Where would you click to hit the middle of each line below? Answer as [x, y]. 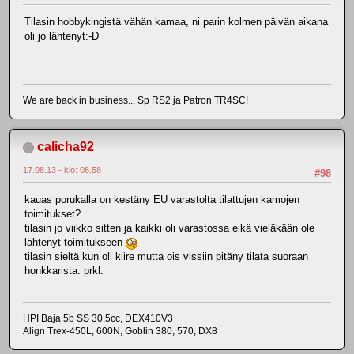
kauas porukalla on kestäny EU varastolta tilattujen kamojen [162, 200]
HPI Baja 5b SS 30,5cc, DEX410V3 [98, 318]
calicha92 [66, 147]
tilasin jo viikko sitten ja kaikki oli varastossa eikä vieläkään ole [169, 228]
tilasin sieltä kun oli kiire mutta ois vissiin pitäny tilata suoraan [166, 257]
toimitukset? [53, 214]
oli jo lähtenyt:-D [62, 36]
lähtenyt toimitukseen [75, 243]
